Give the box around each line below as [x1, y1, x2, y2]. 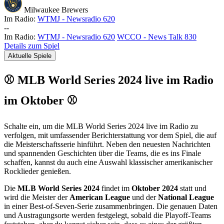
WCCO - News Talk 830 [117, 32, 196, 41]
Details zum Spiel [4, 41, 59, 50]
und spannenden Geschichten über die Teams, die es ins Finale [4, 149, 201, 158]
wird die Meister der [4, 193, 69, 202]
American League [69, 193, 130, 202]
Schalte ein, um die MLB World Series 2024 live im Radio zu [4, 122, 198, 131]
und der [130, 193, 158, 202]
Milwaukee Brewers [24, 5, 88, 14]
